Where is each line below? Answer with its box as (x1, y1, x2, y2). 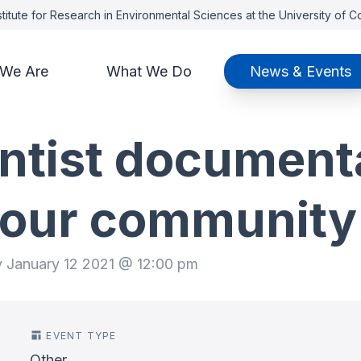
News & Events (249, 63, 351, 80)
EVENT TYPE (46, 330, 117, 342)
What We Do (106, 63, 192, 80)
